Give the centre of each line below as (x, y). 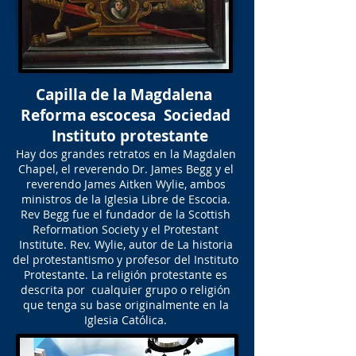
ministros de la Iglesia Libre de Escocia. (126, 199)
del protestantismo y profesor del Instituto (126, 259)
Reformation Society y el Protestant (126, 229)
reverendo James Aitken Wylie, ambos (126, 184)
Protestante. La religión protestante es (126, 275)
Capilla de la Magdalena (126, 95)
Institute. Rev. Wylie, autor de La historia (126, 244)
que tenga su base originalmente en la (126, 305)
